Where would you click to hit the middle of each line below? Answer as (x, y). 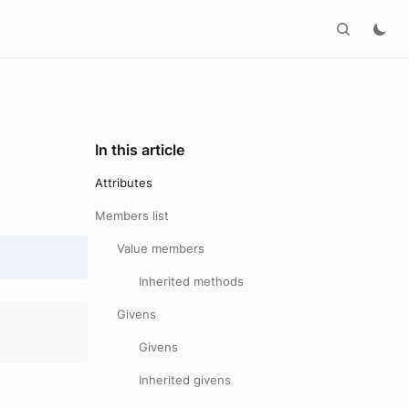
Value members (161, 248)
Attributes (124, 183)
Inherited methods (191, 281)
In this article (140, 150)
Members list (132, 215)
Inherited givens (185, 380)
